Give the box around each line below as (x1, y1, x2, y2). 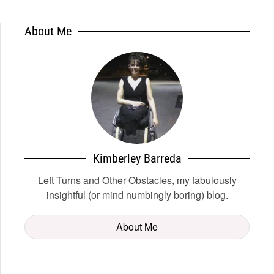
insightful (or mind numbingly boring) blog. (46, 188, 228, 202)
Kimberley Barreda (92, 151, 182, 166)
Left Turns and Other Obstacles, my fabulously (37, 173, 237, 187)
